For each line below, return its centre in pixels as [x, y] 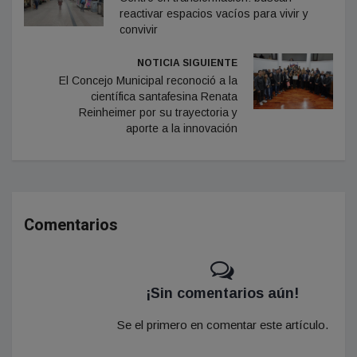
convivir [139, 29]
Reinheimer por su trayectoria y [158, 112]
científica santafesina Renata [164, 96]
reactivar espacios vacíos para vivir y [214, 14]
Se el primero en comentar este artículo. [222, 325]
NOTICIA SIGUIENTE [187, 63]
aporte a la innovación [182, 128]
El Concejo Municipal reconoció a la [148, 80]
